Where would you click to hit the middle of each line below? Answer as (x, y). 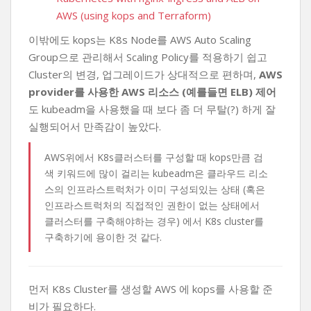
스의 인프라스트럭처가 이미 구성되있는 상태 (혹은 (155, 189)
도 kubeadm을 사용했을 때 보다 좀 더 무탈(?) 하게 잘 (152, 109)
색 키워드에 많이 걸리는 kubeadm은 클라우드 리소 (156, 173)
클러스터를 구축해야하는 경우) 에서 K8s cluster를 (154, 221)
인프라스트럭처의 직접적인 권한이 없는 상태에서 (152, 205)
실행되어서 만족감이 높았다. (95, 126)
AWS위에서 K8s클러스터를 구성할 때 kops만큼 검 (154, 157)
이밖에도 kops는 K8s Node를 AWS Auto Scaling (140, 40)
